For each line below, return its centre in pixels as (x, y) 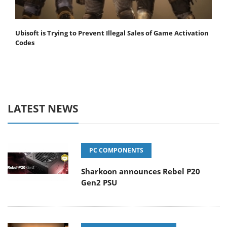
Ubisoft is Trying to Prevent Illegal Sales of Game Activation (112, 33)
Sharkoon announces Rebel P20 (141, 172)
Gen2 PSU (99, 183)
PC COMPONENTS (116, 150)
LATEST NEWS (43, 109)
